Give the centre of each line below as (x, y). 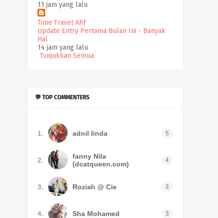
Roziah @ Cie (95, 187)
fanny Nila (89, 156)
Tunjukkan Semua (67, 55)
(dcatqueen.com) (101, 164)
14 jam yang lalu (63, 47)
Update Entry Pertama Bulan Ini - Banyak (101, 31)
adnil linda (90, 133)
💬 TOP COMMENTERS (62, 97)
